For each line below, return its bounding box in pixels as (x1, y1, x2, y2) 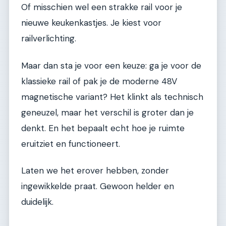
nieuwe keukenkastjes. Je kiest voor (21, 17, 161, 29)
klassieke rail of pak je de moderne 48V (21, 75, 177, 87)
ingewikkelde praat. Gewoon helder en (21, 180, 174, 192)
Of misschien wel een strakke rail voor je (21, 2, 182, 13)
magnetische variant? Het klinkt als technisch (21, 91, 203, 102)
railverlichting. (21, 33, 76, 44)
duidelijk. (21, 196, 53, 207)
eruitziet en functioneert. (21, 138, 120, 149)
